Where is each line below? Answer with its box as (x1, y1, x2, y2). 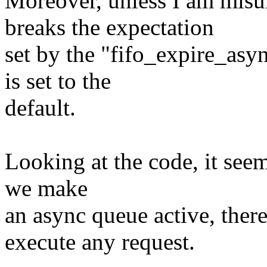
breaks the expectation (5, 14, 214, 41)
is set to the (5, 68, 111, 94)
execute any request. (5, 229, 195, 255)
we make (5, 175, 88, 201)
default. (5, 95, 76, 121)
